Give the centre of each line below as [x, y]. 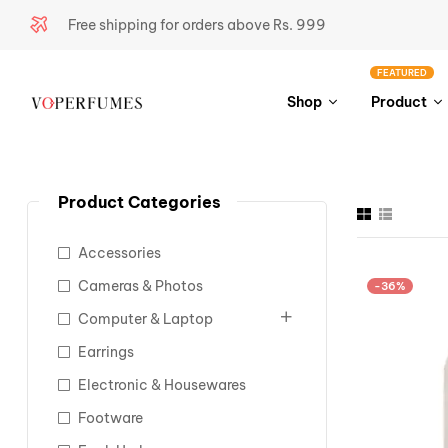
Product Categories [139, 202]
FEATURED [402, 72]
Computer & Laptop [145, 319]
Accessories [119, 253]
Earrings [106, 352]
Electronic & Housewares [162, 385]
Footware [110, 418]
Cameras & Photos [140, 286]
